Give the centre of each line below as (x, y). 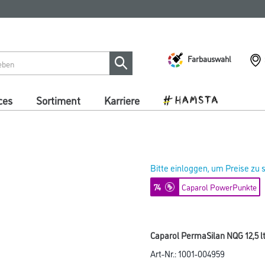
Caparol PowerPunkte (219, 187)
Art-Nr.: (164, 253)
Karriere (122, 100)
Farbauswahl (209, 58)
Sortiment (58, 100)
